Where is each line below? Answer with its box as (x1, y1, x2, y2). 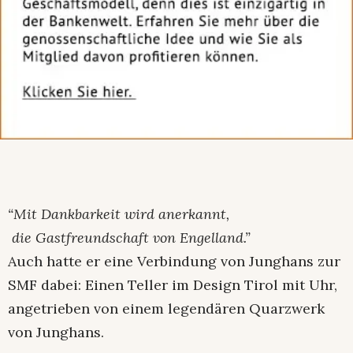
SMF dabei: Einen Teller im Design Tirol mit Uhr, (8, 276, 337, 295)
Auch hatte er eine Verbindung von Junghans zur (8, 252, 340, 271)
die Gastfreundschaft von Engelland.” (8, 229, 251, 247)
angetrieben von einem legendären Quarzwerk (8, 299, 325, 318)
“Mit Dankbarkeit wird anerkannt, (8, 205, 229, 224)
